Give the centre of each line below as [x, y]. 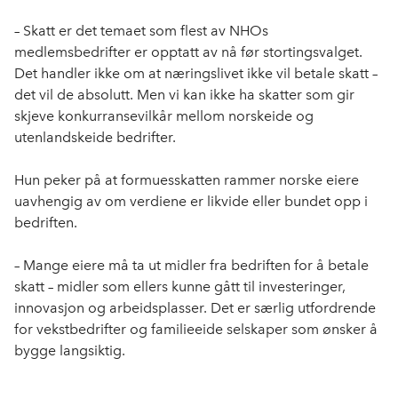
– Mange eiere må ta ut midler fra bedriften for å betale [191, 266]
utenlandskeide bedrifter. [95, 138]
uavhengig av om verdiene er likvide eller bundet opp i [191, 202]
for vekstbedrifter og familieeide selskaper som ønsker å [196, 330]
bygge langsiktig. [70, 351]
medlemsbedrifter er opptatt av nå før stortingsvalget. [188, 52]
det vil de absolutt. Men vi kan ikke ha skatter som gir [184, 95]
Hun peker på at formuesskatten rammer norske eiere [187, 180]
